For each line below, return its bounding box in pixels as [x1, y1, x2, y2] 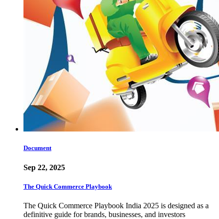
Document [23, 144, 51, 152]
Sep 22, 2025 [23, 163, 65, 172]
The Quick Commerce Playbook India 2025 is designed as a [23, 201, 209, 210]
